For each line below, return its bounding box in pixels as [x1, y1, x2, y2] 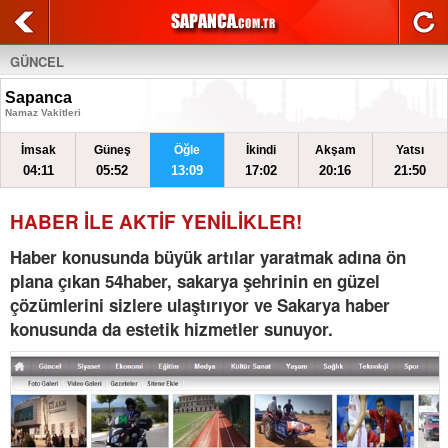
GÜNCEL [10, 52, 64, 71]
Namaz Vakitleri [5, 107, 81, 118]
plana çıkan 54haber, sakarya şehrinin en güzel [10, 269, 380, 293]
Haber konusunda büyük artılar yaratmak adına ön [10, 245, 406, 269]
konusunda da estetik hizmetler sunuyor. [10, 317, 333, 341]
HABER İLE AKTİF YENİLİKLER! [10, 208, 302, 235]
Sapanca [5, 89, 72, 106]
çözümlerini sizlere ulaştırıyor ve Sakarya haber [10, 293, 390, 317]
